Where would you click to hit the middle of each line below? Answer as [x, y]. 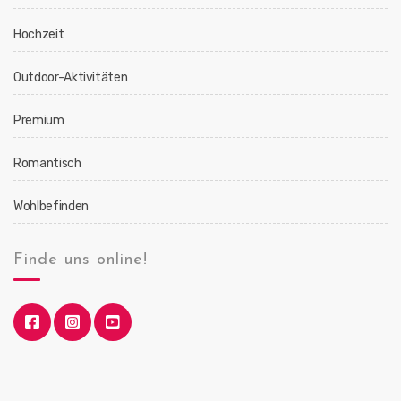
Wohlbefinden [51, 206]
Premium [39, 120]
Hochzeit [39, 34]
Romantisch [47, 163]
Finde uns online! [81, 260]
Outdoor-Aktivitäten [71, 77]
